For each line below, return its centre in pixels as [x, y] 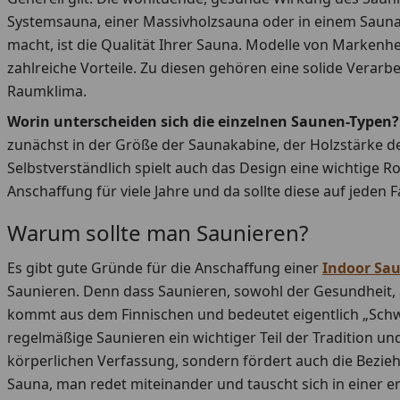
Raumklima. [47, 92]
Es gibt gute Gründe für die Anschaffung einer [165, 268]
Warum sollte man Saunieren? [158, 233]
